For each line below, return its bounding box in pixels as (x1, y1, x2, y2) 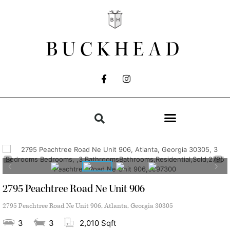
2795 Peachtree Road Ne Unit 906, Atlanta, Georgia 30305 (3, 202, 173, 211)
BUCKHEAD (46, 37, 184, 62)
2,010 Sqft (80, 218, 116, 228)
